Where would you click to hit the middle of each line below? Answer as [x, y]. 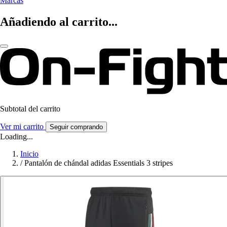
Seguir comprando [76, 127]
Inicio [29, 154]
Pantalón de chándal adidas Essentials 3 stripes [99, 163]
